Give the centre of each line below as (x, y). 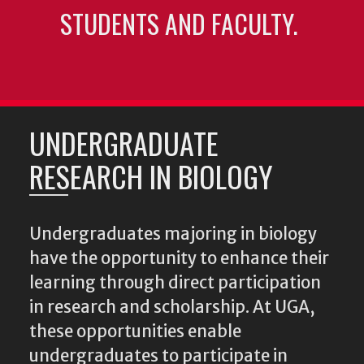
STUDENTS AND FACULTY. (182, 24)
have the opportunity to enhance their (179, 258)
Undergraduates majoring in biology (173, 234)
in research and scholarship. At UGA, (172, 307)
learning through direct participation (175, 282)
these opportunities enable (135, 331)
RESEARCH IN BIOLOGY (151, 175)
